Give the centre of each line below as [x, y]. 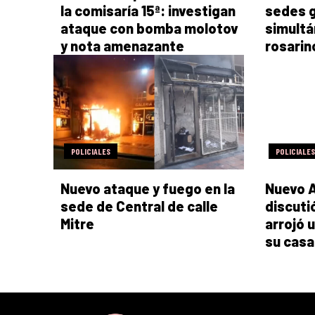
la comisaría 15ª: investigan [148, 11]
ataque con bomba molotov [149, 28]
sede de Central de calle [139, 206]
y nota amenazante [122, 46]
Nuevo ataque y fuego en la [148, 188]
